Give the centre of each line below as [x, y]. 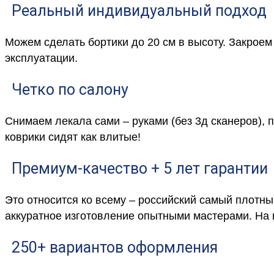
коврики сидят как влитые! [73, 137]
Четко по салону [70, 90]
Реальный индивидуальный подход [139, 11]
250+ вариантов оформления [115, 248]
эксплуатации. [41, 58]
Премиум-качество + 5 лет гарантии [140, 169]
